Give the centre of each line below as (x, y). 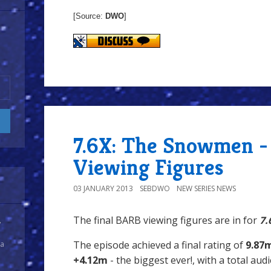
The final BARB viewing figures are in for (166, 220)
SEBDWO (155, 189)
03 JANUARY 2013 (103, 189)
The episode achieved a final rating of (159, 245)
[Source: (89, 16)
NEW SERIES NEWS (206, 189)
